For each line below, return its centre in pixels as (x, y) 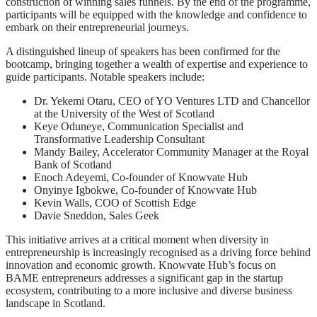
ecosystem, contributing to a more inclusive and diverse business (149, 290)
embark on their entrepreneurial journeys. (97, 27)
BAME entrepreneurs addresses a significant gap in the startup (144, 277)
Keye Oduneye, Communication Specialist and (139, 126)
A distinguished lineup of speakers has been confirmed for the (143, 51)
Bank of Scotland (73, 164)
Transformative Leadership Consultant (119, 139)
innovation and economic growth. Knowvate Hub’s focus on (141, 265)
